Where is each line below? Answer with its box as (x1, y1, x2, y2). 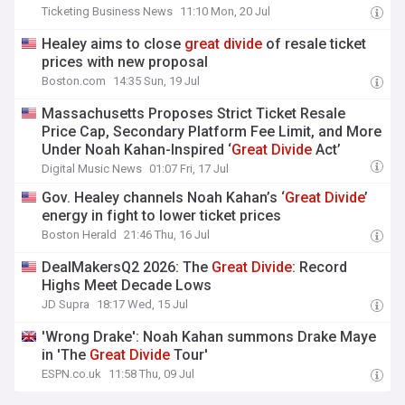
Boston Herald (42, 228, 118, 241)
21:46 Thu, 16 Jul (124, 228, 211, 241)
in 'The (42, 346, 90, 363)
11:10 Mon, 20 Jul (180, 5, 271, 18)
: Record (292, 259, 348, 276)
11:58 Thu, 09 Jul (108, 367, 195, 381)
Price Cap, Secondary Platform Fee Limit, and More (42, 123, 382, 140)
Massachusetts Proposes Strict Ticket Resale (42, 105, 346, 122)
